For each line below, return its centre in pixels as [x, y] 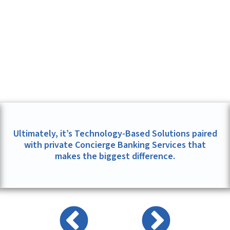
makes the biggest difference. [115, 157]
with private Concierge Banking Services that [115, 145]
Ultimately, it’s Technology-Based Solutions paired [115, 134]
